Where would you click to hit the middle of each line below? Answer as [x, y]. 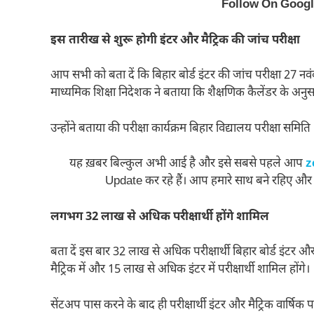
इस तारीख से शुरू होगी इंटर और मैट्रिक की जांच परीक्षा [175, 40]
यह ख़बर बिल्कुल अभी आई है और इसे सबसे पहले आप [187, 164]
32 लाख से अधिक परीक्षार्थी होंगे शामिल [177, 217]
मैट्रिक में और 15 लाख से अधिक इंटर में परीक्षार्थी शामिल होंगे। [180, 270]
